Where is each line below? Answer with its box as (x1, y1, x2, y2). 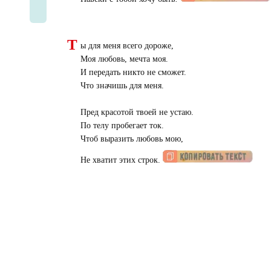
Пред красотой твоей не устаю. (80, 108, 194, 117)
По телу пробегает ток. (80, 121, 164, 131)
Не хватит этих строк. (80, 155, 163, 165)
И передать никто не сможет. (80, 68, 186, 77)
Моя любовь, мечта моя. (80, 54, 168, 64)
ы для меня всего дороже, (80, 41, 174, 51)
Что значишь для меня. (80, 81, 164, 91)
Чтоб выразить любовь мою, (80, 134, 183, 144)
